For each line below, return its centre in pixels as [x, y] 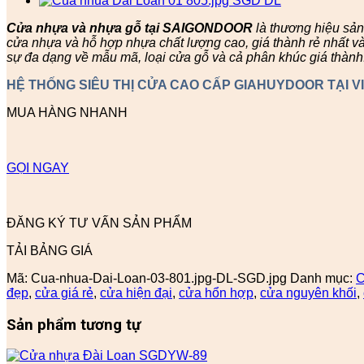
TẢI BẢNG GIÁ [50, 250]
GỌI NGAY [38, 167]
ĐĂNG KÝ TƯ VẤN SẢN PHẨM [99, 223]
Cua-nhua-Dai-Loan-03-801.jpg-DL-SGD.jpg [159, 278]
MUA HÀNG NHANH [67, 112]
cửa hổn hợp [216, 292]
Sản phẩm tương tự [74, 325]
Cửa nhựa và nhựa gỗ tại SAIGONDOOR [130, 28]
